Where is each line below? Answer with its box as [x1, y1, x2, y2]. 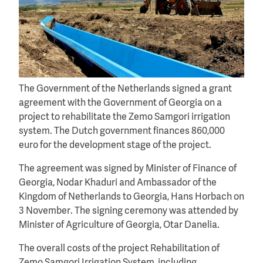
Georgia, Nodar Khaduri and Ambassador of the [19, 178, 217, 188]
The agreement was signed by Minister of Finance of [19, 164, 237, 174]
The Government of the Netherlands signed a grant [19, 84, 232, 94]
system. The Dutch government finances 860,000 [19, 126, 225, 136]
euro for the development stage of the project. [19, 140, 211, 150]
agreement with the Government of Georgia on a [19, 98, 222, 108]
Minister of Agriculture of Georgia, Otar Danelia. [19, 220, 220, 230]
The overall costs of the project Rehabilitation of [19, 244, 220, 254]
